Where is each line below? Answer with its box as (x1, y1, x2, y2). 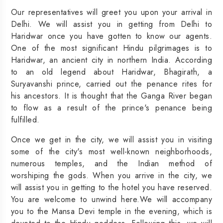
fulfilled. (11, 113, 40, 125)
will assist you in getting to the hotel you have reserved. (11, 181, 212, 193)
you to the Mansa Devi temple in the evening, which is (11, 205, 212, 217)
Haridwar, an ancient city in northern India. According (11, 54, 212, 66)
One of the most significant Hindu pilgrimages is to (11, 42, 212, 54)
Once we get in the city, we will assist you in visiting (11, 133, 212, 145)
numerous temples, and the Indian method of (11, 157, 212, 169)
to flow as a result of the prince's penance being (11, 102, 212, 113)
